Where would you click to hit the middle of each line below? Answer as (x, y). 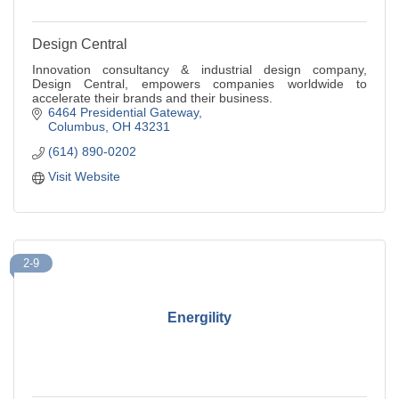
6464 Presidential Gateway (123, 112)
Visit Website (84, 176)
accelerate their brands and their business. (152, 98)
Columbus (76, 126)
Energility (199, 318)
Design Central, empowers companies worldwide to (199, 83)
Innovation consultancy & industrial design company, (199, 69)
